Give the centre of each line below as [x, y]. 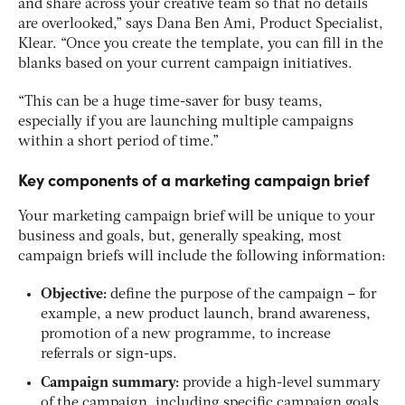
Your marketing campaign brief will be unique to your [197, 217]
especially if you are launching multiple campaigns [186, 122]
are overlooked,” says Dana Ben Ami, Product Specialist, [201, 24]
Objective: [75, 294]
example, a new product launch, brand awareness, [206, 314]
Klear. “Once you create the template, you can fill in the [201, 44]
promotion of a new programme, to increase [186, 334]
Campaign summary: [112, 383]
